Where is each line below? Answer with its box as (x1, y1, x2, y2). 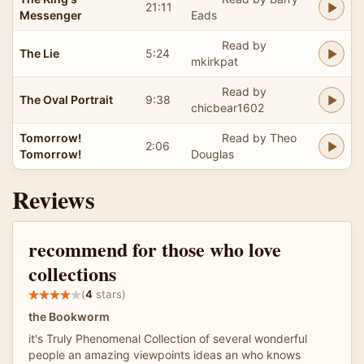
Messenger (19, 7, 82, 22)
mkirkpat (191, 54, 238, 68)
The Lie (19, 45, 59, 60)
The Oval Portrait (19, 92, 113, 106)
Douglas (191, 146, 234, 161)
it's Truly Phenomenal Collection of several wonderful (28, 331, 307, 345)
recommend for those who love (28, 234, 281, 263)
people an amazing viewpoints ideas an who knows (28, 347, 301, 362)
